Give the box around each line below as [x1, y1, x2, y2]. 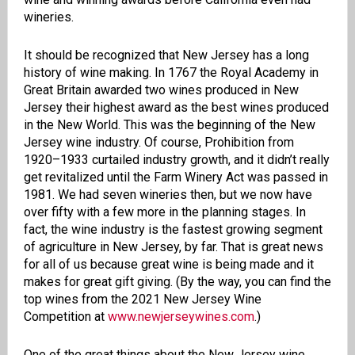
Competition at [23, 309, 108, 325]
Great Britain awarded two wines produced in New [23, 82, 299, 98]
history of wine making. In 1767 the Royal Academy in [23, 65, 319, 81]
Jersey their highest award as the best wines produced [23, 100, 329, 116]
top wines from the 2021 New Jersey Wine [23, 292, 261, 307]
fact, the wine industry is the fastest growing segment [23, 222, 323, 238]
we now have [239, 187, 312, 203]
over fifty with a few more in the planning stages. [23, 204, 292, 220]
